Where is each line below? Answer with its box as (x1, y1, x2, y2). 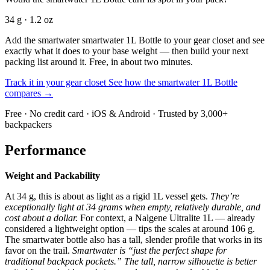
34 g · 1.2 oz (5, 14, 53, 25)
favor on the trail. (5, 245, 72, 256)
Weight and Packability (5, 171, 100, 181)
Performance (5, 142, 86, 159)
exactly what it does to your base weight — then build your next (5, 46, 248, 57)
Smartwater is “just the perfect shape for (72, 245, 227, 256)
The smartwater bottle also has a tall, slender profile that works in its (5, 234, 262, 245)
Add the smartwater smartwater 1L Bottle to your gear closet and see (5, 35, 265, 46)
